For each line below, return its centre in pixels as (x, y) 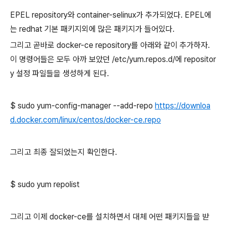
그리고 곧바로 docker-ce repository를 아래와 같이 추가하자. (110, 45)
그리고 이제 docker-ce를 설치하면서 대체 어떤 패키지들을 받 (110, 217)
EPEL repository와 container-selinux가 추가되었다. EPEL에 (111, 15)
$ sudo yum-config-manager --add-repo (82, 106)
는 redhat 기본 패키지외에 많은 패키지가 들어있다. (92, 29)
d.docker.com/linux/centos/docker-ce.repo (86, 120)
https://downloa (183, 106)
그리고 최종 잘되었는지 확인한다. (64, 152)
